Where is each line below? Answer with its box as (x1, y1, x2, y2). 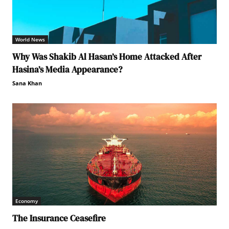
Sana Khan (12, 79, 42, 87)
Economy (15, 197, 38, 204)
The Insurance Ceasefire (12, 212, 106, 224)
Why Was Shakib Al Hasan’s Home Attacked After (12, 50, 201, 63)
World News (15, 35, 45, 43)
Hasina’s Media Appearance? (12, 63, 122, 76)
